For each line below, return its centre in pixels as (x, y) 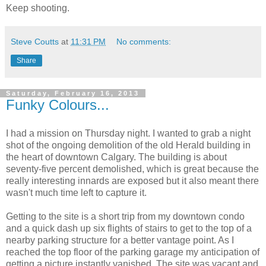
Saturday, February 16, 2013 (73, 94)
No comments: (144, 42)
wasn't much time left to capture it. (76, 193)
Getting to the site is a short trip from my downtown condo (125, 217)
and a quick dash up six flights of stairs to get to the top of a (129, 229)
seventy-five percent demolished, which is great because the (132, 169)
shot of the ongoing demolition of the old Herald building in (128, 145)
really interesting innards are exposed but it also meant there (132, 181)
